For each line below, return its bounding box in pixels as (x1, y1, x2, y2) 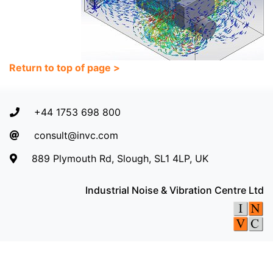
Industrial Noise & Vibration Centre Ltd (85, 184, 264, 197)
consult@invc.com (34, 129, 118, 142)
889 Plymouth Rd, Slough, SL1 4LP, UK (32, 152, 208, 165)
